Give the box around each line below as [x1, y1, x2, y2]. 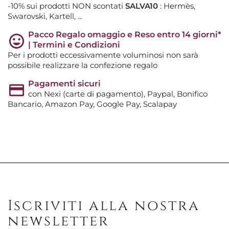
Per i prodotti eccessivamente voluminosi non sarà [8, 50, 198, 60]
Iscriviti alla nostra [8, 196, 200, 215]
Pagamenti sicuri [28, 78, 101, 88]
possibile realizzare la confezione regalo [8, 60, 157, 70]
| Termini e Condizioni [28, 39, 120, 50]
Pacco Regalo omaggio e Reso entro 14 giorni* [28, 29, 221, 39]
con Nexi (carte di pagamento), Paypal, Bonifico [28, 88, 208, 99]
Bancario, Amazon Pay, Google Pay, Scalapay [8, 99, 177, 109]
